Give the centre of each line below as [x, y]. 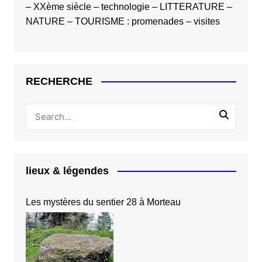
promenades [157, 21]
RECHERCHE [59, 81]
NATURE [45, 21]
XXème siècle [62, 6]
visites [206, 21]
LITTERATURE [192, 6]
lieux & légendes [67, 170]
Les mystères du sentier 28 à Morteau [103, 202]
